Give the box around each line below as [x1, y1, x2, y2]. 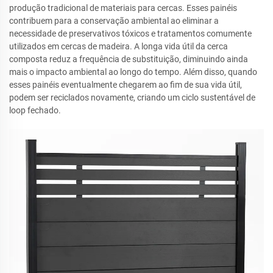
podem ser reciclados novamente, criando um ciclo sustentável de [9, 93, 255, 102]
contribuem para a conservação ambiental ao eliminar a [9, 16, 219, 26]
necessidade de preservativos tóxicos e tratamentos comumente [9, 29, 252, 38]
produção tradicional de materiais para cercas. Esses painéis [9, 3, 237, 13]
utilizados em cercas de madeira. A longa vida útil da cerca [9, 41, 228, 51]
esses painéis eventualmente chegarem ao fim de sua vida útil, [9, 80, 242, 90]
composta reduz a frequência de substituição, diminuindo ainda [9, 54, 248, 64]
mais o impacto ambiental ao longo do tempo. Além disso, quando [9, 67, 257, 77]
